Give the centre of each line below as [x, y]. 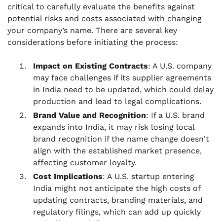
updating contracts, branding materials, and [118, 200]
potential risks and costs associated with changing [105, 18]
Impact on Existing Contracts [91, 66]
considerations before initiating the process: [93, 42]
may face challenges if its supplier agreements [122, 78]
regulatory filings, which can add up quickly [117, 212]
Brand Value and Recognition [90, 115]
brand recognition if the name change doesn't [121, 139]
